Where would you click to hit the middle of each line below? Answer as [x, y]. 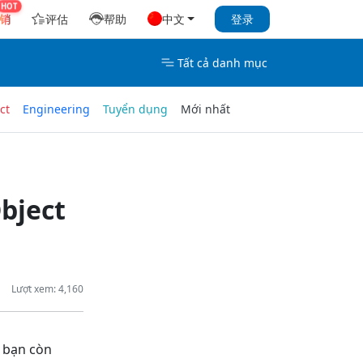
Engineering [56, 109]
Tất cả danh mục [222, 62]
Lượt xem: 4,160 [47, 288]
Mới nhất [205, 109]
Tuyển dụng [135, 109]
